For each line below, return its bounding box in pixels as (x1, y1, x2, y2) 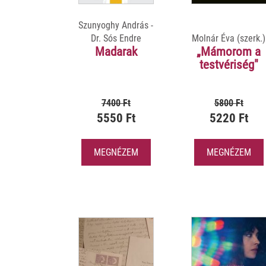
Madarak (94, 44, 137, 59)
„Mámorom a (197, 44, 261, 59)
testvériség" (199, 57, 258, 72)
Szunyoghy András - (78, 19, 154, 31)
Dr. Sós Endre (90, 32, 141, 44)
